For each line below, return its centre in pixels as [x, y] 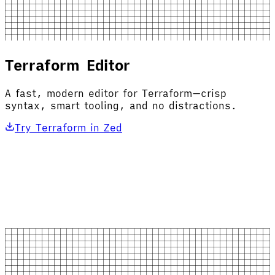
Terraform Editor [68, 65]
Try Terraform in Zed [68, 127]
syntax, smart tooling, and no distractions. [121, 105]
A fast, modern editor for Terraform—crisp [116, 93]
